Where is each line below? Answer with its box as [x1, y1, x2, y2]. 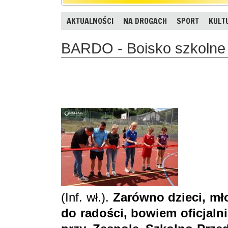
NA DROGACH [123, 15, 167, 26]
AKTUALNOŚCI [67, 15, 113, 26]
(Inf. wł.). [61, 190, 113, 204]
